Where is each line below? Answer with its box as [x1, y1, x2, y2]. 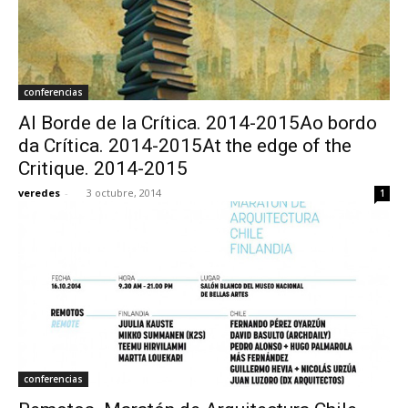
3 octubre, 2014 [87, 185, 161, 199]
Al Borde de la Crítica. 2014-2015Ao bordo [18, 111, 377, 134]
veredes [18, 185, 60, 199]
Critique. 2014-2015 [18, 157, 188, 179]
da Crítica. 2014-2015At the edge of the [18, 134, 352, 157]
